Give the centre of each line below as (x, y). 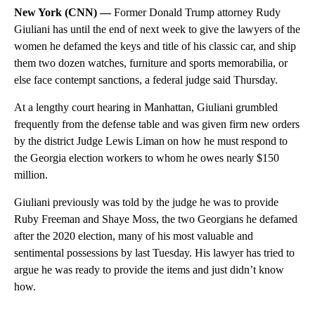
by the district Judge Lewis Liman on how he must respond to (151, 141)
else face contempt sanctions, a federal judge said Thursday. (146, 79)
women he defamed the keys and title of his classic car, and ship (155, 46)
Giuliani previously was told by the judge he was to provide (146, 202)
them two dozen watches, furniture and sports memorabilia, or (151, 63)
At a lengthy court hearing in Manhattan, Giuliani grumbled (146, 107)
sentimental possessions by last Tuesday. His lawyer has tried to (154, 252)
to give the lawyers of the (244, 29)
